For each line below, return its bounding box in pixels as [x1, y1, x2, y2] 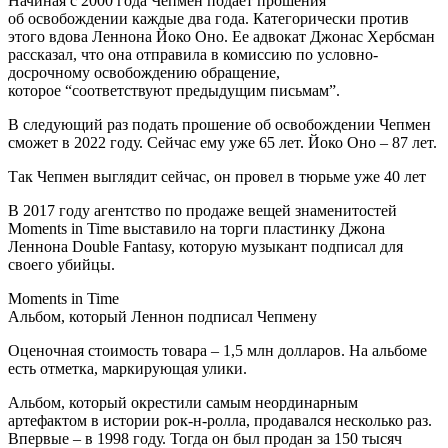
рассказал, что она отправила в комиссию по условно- [8, 45, 378, 63]
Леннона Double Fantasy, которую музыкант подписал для [8, 237, 403, 255]
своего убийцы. [8, 255, 115, 273]
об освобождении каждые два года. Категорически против [8, 9, 409, 27]
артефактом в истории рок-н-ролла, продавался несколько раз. [8, 411, 432, 429]
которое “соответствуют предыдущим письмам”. [8, 81, 340, 99]
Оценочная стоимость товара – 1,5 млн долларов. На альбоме [8, 341, 427, 359]
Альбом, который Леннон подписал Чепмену [8, 307, 317, 325]
